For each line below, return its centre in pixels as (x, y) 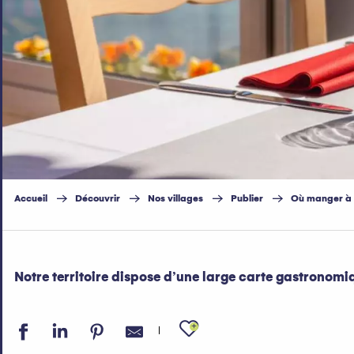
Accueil (31, 198)
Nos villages (175, 198)
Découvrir (98, 198)
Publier (247, 198)
